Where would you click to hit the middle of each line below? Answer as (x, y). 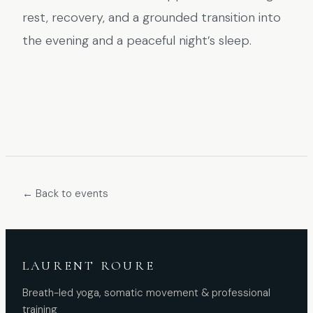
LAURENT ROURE (89, 265)
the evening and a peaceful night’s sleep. (137, 41)
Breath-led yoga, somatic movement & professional (146, 293)
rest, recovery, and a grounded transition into (152, 17)
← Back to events (65, 194)
